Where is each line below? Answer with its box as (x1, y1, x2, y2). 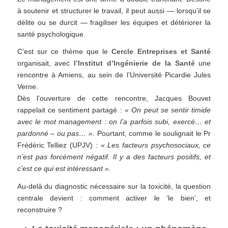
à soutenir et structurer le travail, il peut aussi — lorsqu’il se (17, 6, 211, 15)
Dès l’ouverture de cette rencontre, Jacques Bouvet (17, 94, 211, 103)
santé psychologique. (17, 30, 85, 38)
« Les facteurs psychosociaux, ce (100, 141, 211, 150)
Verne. (17, 82, 38, 91)
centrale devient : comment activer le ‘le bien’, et (17, 194, 211, 203)
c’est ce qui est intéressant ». (17, 164, 111, 173)
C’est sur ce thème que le (17, 47, 112, 56)
